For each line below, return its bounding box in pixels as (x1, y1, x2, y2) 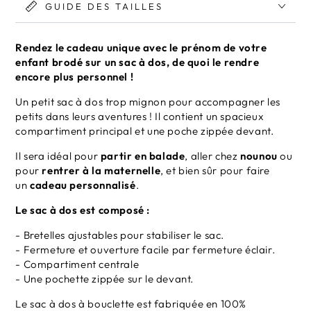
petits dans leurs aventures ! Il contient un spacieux (15, 110, 264, 124)
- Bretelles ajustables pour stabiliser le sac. (15, 228, 224, 242)
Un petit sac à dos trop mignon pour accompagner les (15, 95, 280, 109)
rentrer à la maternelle (42, 164, 161, 178)
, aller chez (185, 149, 241, 163)
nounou (240, 149, 278, 163)
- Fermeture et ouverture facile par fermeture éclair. (15, 243, 276, 257)
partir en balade (100, 149, 185, 163)
